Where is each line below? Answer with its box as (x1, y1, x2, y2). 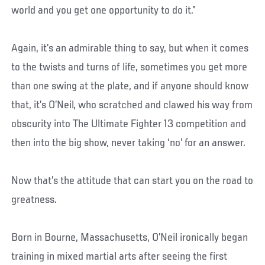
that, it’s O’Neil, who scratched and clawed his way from (11, 99, 253, 111)
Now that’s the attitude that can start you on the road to (11, 174, 254, 187)
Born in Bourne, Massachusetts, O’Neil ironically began (11, 231, 248, 244)
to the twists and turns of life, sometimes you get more (11, 61, 248, 73)
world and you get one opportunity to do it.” (11, 4, 196, 17)
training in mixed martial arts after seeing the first (11, 250, 228, 263)
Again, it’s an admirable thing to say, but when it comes (11, 42, 249, 54)
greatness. (11, 193, 57, 206)
